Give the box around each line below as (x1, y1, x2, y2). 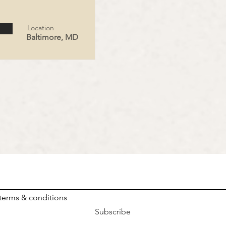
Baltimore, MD (26, 32, 78, 42)
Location (27, 23, 54, 32)
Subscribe (95, 207, 131, 216)
